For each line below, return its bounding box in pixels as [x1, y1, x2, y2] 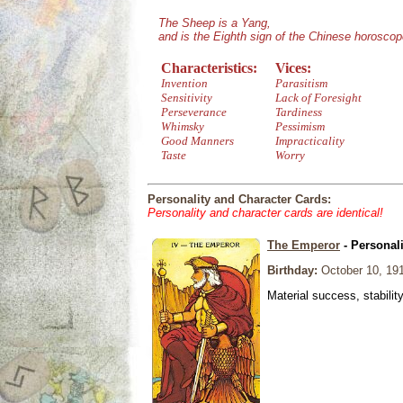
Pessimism [275, 120, 325, 133]
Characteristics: [161, 60, 257, 76]
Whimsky [161, 120, 204, 133]
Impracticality [275, 134, 345, 148]
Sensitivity [161, 91, 212, 104]
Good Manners [161, 134, 234, 148]
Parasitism [275, 76, 327, 90]
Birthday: [267, 264, 318, 277]
